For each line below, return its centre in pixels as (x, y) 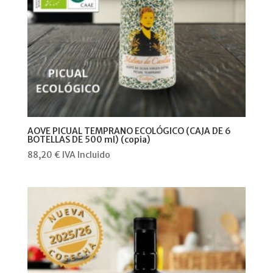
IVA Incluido (86, 154)
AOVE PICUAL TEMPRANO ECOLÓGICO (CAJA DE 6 (129, 131)
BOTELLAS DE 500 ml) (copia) (89, 139)
